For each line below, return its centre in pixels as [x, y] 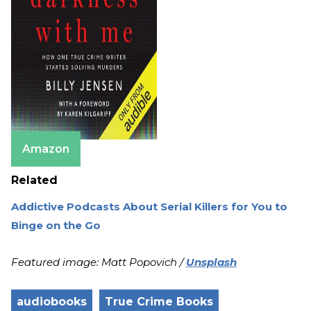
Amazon [46, 149]
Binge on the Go [56, 226]
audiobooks [52, 302]
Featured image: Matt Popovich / [99, 262]
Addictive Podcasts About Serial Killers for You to [149, 207]
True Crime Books [159, 302]
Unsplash [211, 262]
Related [34, 180]
